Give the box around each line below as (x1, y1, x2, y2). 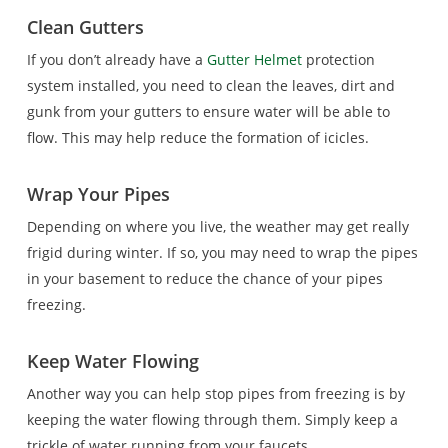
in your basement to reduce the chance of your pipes (26, 269, 383, 288)
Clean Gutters (26, 15, 144, 39)
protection (301, 50, 375, 69)
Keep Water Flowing (26, 349, 199, 373)
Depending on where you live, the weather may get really (26, 217, 409, 236)
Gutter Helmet (206, 50, 302, 69)
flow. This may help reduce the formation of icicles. (26, 128, 369, 147)
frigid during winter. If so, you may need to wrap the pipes (26, 243, 418, 262)
